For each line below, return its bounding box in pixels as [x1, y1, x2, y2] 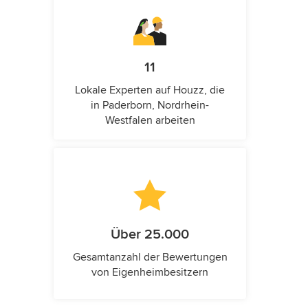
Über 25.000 [111, 226, 189, 243]
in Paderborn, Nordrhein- [91, 98, 209, 112]
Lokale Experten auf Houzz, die [75, 83, 225, 97]
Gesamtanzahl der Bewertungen [72, 250, 228, 264]
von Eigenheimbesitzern [91, 265, 208, 279]
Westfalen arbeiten [104, 113, 195, 127]
